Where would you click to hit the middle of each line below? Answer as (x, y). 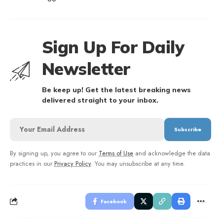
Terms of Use (116, 153)
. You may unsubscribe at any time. (138, 164)
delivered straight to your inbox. (100, 100)
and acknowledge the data (172, 153)
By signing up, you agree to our (54, 153)
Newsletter (86, 69)
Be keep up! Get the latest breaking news (116, 90)
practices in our (32, 164)
